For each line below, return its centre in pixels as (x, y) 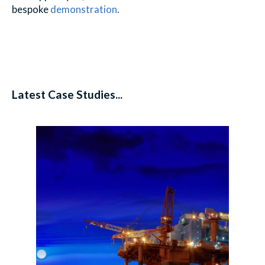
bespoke (30, 9)
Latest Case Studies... (67, 94)
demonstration (84, 9)
